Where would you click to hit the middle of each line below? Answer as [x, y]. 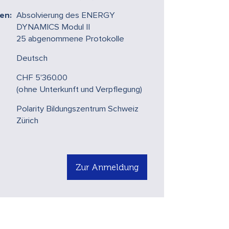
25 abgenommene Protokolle [71, 39]
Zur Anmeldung [107, 167]
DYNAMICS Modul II [53, 27]
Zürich [28, 121]
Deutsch [32, 58]
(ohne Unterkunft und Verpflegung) [79, 89]
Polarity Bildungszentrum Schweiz [78, 109]
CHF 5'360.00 [42, 78]
